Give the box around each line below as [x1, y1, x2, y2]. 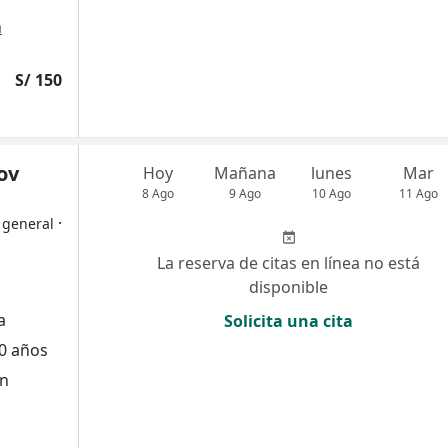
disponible [249, 276, 328, 298]
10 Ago [312, 185, 352, 202]
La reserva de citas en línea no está [157, 252, 420, 274]
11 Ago [399, 185, 439, 202]
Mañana [214, 162, 277, 184]
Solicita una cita [224, 310, 353, 332]
